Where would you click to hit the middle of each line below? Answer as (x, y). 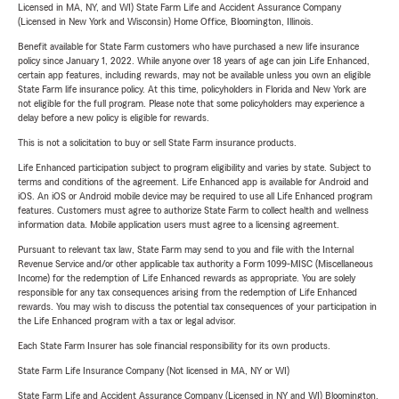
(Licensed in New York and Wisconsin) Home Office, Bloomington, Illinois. (166, 22)
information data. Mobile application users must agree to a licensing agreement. (179, 225)
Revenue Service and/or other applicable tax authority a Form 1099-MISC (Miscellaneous (195, 264)
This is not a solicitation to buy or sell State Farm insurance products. (157, 143)
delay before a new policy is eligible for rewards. (114, 118)
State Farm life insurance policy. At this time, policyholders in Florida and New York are (192, 90)
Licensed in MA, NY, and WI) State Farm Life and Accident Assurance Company (179, 8)
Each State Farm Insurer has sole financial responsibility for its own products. (174, 346)
